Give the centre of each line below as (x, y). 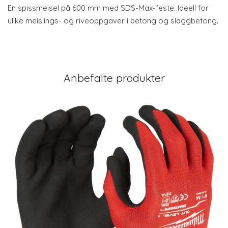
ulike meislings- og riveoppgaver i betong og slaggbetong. (113, 21)
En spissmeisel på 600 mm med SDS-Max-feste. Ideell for (108, 8)
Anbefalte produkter (114, 78)
